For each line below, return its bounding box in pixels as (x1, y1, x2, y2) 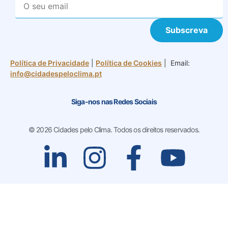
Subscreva (165, 25, 208, 36)
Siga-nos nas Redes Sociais (71, 97, 157, 106)
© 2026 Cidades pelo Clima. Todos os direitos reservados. (28, 125, 200, 134)
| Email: (162, 58, 190, 67)
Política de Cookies (96, 58, 162, 67)
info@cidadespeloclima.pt (10, 69, 102, 78)
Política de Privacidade (10, 58, 89, 67)
